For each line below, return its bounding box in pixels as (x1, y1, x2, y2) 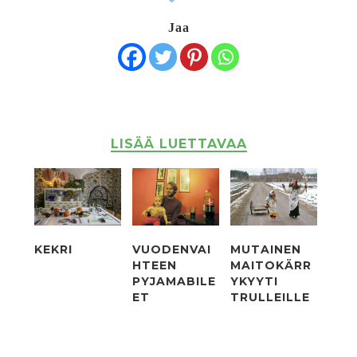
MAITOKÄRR (230, 257, 312, 273)
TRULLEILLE (230, 289, 311, 304)
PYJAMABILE (132, 273, 217, 288)
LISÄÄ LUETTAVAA (110, 135, 247, 151)
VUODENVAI (132, 241, 212, 257)
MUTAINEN (230, 241, 302, 257)
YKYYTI (230, 273, 279, 288)
